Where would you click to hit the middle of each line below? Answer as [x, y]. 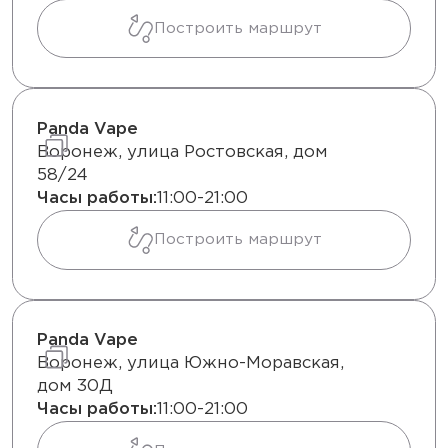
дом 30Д [75, 387]
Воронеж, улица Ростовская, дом [182, 153]
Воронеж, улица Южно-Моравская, [190, 364]
